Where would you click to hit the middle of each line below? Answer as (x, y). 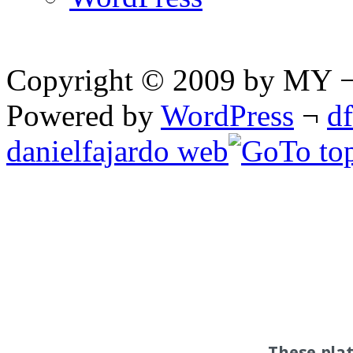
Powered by (84, 115)
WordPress (227, 115)
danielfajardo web (117, 150)
